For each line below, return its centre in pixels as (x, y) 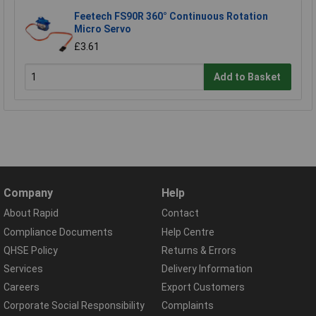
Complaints (188, 306)
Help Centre (188, 232)
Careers (22, 287)
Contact (180, 213)
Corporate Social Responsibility (74, 306)
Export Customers (203, 287)
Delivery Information (207, 268)
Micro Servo (103, 29)
